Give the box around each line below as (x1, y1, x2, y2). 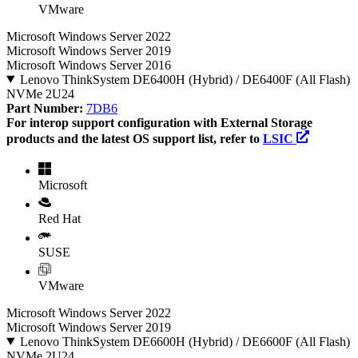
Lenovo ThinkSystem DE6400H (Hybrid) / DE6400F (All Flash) (19, 72, 350, 86)
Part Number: (6, 101, 86, 115)
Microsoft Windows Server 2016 (6, 58, 171, 72)
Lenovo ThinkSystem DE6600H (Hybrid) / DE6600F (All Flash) (19, 334, 350, 348)
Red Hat (38, 211, 81, 225)
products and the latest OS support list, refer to (6, 131, 263, 145)
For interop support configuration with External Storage (6, 115, 312, 129)
